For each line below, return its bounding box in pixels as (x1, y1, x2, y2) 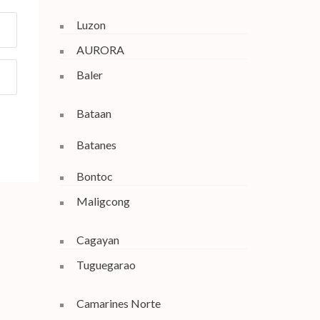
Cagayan (76, 233, 119, 246)
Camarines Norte (76, 296, 161, 310)
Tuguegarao (76, 258, 136, 271)
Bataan (76, 106, 111, 120)
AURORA (76, 43, 124, 56)
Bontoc (76, 169, 113, 183)
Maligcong (76, 194, 130, 208)
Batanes (76, 138, 116, 151)
